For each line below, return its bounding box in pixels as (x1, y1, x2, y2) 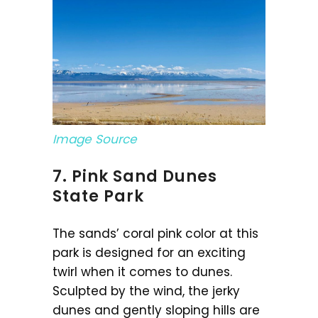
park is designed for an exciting (53, 243, 246, 261)
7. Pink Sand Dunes (53, 165, 217, 187)
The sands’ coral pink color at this (53, 224, 258, 242)
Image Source (53, 130, 137, 148)
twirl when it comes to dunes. (53, 263, 232, 280)
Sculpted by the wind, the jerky (53, 282, 240, 300)
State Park (53, 185, 144, 207)
